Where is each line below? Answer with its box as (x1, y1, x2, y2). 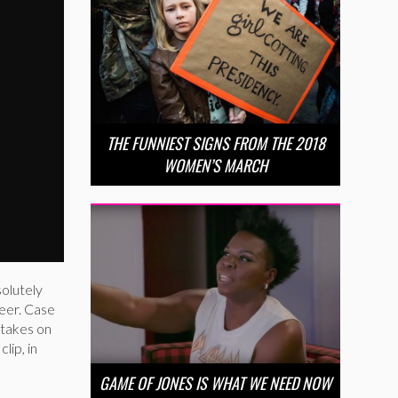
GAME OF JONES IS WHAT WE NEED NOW (99, 371, 331, 395)
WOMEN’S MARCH (163, 153, 267, 177)
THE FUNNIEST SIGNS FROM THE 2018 (106, 131, 325, 155)
